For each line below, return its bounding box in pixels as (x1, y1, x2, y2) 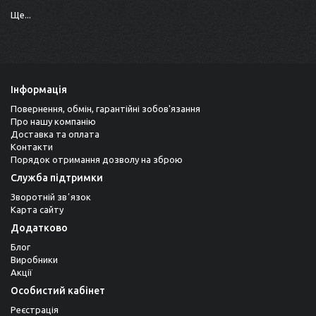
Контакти (11, 142, 53, 152)
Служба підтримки (11, 172, 103, 184)
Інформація (11, 84, 67, 96)
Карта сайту (11, 205, 63, 215)
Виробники (11, 255, 58, 265)
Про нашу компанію (11, 116, 96, 127)
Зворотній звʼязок (11, 192, 91, 202)
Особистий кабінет (11, 285, 105, 297)
